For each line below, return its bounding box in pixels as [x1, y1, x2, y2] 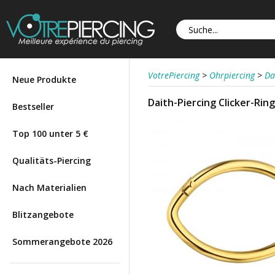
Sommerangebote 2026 [12, 236, 112, 247]
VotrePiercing [148, 69, 199, 81]
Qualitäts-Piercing [12, 155, 91, 166]
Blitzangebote [12, 209, 74, 220]
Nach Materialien [12, 182, 87, 193]
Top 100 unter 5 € [12, 128, 88, 139]
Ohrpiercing [209, 69, 255, 81]
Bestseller [12, 101, 54, 112]
